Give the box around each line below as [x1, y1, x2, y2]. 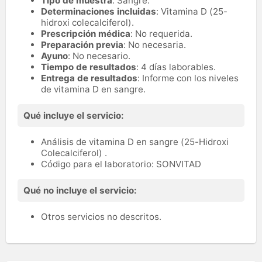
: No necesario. [68, 50, 130, 62]
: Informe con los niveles [137, 73, 239, 84]
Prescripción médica [41, 28, 130, 40]
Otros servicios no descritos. [41, 211, 164, 223]
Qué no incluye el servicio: [23, 185, 137, 196]
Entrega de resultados [41, 73, 137, 84]
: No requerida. [130, 28, 192, 40]
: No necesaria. [123, 39, 186, 51]
